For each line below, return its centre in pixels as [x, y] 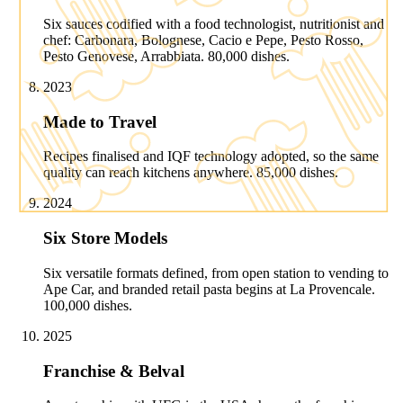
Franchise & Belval [114, 371]
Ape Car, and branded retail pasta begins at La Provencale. [209, 289]
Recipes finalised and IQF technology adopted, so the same [211, 157]
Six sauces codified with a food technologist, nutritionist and [214, 23]
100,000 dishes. [88, 305]
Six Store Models [105, 238]
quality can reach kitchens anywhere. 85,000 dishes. [191, 173]
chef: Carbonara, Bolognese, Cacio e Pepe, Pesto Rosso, [203, 40]
